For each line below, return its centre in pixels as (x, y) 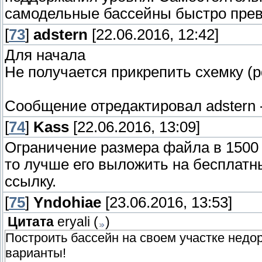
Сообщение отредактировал (105, 106)
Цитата (31, 222)
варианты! (36, 253)
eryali (74, 222)
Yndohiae (67, 203)
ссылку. (30, 182)
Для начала (45, 55)
